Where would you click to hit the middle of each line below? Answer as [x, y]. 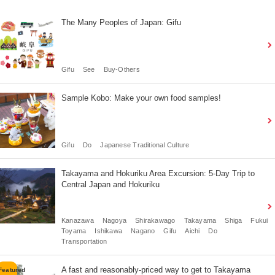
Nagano [143, 230]
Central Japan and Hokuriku [110, 184]
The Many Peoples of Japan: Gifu [121, 22]
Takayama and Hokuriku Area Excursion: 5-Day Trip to [158, 173]
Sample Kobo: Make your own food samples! [141, 98]
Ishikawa [109, 230]
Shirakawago [155, 220]
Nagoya [114, 220]
